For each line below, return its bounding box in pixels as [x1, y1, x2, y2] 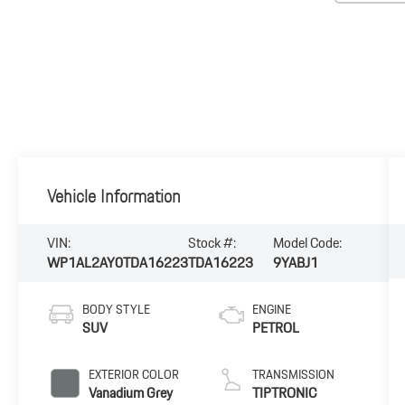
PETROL [251, 316, 299, 340]
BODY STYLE [82, 299, 151, 320]
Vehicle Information [47, 182, 182, 212]
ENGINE [251, 299, 291, 320]
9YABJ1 [273, 251, 319, 275]
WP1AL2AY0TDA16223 [47, 251, 189, 275]
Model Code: [273, 231, 343, 255]
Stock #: [188, 231, 237, 255]
